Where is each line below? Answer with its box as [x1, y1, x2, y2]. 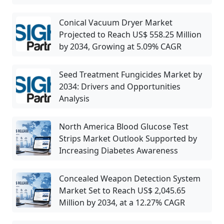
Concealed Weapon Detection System [59, 173, 200, 184]
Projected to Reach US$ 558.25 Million [59, 29, 201, 40]
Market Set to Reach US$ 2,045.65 [59, 185, 185, 196]
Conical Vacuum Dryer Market [59, 17, 172, 28]
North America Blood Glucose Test [59, 121, 188, 132]
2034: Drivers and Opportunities [59, 81, 180, 92]
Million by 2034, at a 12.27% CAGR [59, 197, 185, 208]
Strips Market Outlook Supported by [59, 133, 197, 144]
